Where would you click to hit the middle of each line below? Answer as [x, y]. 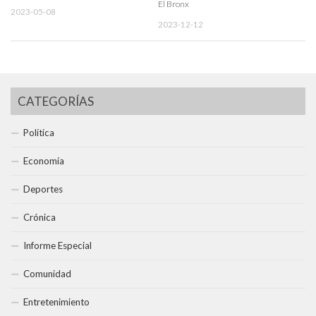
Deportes [43, 189]
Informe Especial [57, 246]
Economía [44, 161]
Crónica [39, 218]
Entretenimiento [56, 302]
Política [39, 133]
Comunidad [47, 274]
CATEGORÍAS [56, 102]
